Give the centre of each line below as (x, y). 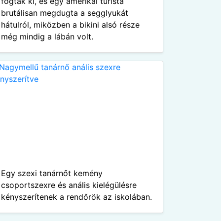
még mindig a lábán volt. (47, 37)
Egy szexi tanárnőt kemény (52, 173)
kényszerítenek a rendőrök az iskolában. (76, 197)
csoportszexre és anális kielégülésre (69, 185)
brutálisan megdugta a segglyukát (65, 13)
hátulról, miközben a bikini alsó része (70, 25)
